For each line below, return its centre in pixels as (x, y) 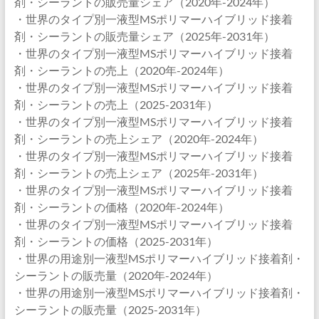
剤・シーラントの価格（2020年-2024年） (121, 207)
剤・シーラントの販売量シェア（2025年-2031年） (144, 36)
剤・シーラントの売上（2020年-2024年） (121, 70)
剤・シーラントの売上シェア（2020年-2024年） (138, 138)
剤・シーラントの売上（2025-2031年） (116, 104)
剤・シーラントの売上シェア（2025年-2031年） (138, 173)
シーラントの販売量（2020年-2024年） (116, 275)
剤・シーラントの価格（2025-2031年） (116, 241)
